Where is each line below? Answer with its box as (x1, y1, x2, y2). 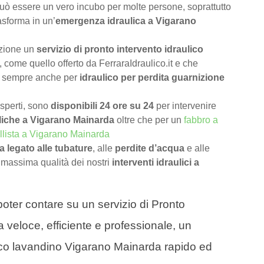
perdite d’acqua (115, 143, 184, 154)
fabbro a (184, 115, 218, 126)
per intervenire (154, 101, 216, 111)
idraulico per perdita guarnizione (80, 72, 225, 83)
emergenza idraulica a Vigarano (55, 16, 196, 27)
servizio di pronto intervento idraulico (37, 44, 203, 55)
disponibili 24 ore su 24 (51, 101, 154, 111)
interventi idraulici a (112, 157, 199, 168)
